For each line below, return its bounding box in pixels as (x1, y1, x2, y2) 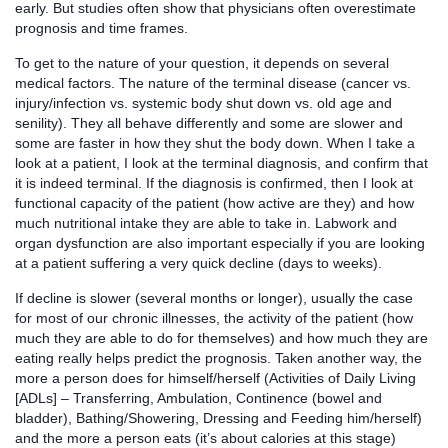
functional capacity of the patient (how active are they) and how (15, 194, 414, 211)
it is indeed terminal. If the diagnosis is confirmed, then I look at (15, 174, 413, 191)
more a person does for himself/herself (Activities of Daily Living (15, 369, 416, 386)
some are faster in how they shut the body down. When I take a (15, 134, 415, 151)
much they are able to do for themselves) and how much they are (15, 329, 428, 346)
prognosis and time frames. (15, 19, 188, 36)
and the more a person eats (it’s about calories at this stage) (15, 429, 396, 446)
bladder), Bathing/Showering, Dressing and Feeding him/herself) (15, 409, 422, 426)
